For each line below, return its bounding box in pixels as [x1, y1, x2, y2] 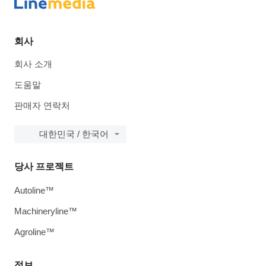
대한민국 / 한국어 [39, 129, 109, 140]
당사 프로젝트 [14, 161, 74, 172]
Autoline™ [14, 185, 54, 196]
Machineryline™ [14, 206, 77, 217]
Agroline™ [14, 227, 55, 237]
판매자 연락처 [14, 100, 70, 111]
